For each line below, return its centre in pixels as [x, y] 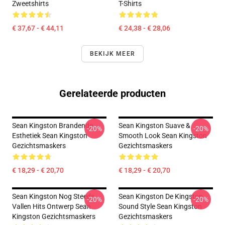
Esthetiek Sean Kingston [50, 136]
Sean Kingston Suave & [154, 126]
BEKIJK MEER [113, 54]
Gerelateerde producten [113, 93]
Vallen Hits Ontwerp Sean [51, 206]
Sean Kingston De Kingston [161, 196]
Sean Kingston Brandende [52, 126]
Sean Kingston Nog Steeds [53, 196]
